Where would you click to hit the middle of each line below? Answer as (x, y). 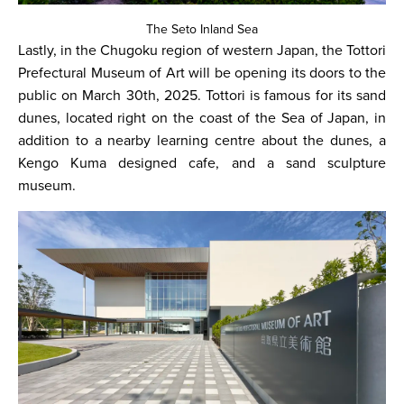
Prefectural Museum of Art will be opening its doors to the (202, 73)
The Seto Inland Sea (202, 29)
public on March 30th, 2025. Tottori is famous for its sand (202, 96)
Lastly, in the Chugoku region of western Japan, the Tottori (202, 50)
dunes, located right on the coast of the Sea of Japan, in (202, 118)
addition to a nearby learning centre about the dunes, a (202, 141)
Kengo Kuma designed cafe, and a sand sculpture (202, 163)
